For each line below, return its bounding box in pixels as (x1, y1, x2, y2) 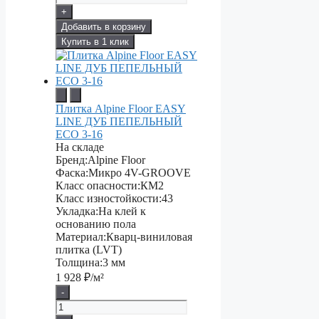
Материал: (56, 231, 106, 244)
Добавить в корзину (61, 21, 146, 33)
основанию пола (56, 218, 136, 231)
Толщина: (56, 256, 103, 269)
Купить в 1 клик (61, 36, 129, 48)
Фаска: (56, 167, 88, 179)
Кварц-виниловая (106, 231, 192, 244)
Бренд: (56, 154, 88, 167)
